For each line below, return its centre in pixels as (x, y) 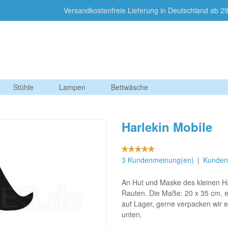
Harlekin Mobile (167, 127)
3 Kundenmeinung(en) (158, 160)
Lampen (72, 87)
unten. (132, 214)
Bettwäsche (130, 87)
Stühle (23, 87)
